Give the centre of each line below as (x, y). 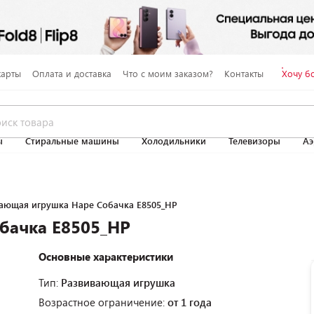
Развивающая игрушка (118, 282)
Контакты (244, 73)
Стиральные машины (72, 141)
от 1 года (190, 302)
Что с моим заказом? (168, 73)
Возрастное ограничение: (103, 302)
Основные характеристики (106, 257)
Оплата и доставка (71, 73)
